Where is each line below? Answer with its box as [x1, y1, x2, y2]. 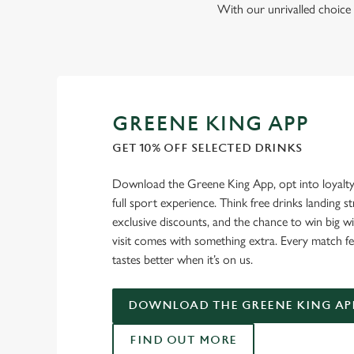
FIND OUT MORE [130, 333, 237, 347]
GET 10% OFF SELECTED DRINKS [112, 141, 302, 155]
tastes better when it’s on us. [112, 251, 256, 267]
